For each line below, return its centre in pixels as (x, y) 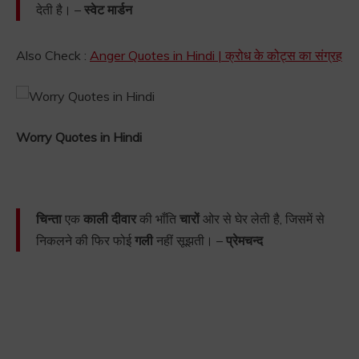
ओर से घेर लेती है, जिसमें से (262, 219)
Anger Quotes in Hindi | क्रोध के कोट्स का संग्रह (216, 56)
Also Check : (53, 56)
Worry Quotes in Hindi (79, 137)
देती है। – (60, 10)
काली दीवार (110, 219)
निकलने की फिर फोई (85, 241)
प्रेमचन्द (244, 241)
